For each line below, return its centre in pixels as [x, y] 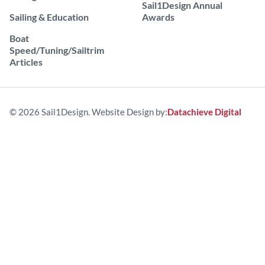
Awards [158, 17]
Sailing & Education [49, 17]
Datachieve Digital [204, 112]
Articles [26, 62]
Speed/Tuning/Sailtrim [57, 50]
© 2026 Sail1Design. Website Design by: [88, 112]
